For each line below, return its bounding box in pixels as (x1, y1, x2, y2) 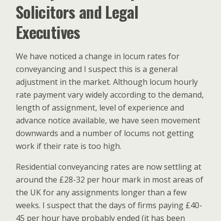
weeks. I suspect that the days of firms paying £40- (16, 200, 202, 211)
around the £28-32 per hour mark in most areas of (16, 174, 203, 185)
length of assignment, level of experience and (16, 102, 184, 113)
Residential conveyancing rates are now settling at (16, 161, 201, 172)
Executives (16, 20, 80, 43)
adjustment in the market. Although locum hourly (16, 76, 198, 87)
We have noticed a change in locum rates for (16, 51, 180, 62)
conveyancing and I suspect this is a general (16, 64, 178, 74)
